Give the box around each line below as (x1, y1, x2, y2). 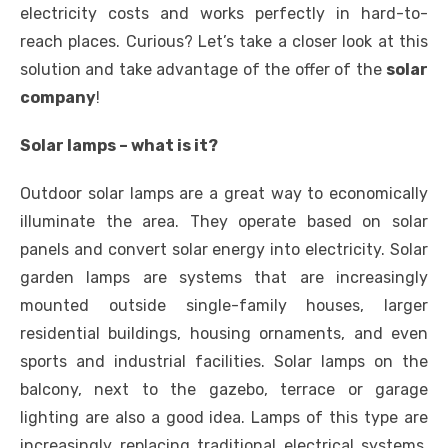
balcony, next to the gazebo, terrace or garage (20, 380, 428, 400)
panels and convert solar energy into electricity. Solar (20, 240, 428, 260)
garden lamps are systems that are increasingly (20, 268, 428, 288)
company (20, 88, 96, 108)
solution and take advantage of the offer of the (20, 60, 386, 80)
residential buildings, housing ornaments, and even (20, 324, 428, 344)
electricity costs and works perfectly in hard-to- (20, 4, 428, 24)
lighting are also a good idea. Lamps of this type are (20, 408, 428, 428)
